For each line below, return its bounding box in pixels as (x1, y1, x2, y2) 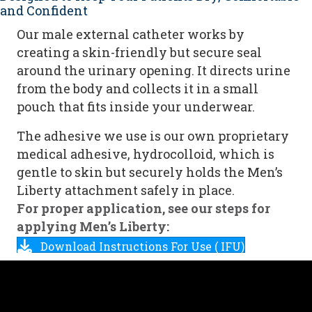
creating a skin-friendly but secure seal (17, 44, 262, 61)
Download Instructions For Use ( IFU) (40, 239, 244, 254)
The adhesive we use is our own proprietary (17, 127, 289, 145)
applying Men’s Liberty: (17, 218, 169, 235)
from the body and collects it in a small (17, 80, 258, 97)
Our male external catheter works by (17, 26, 244, 43)
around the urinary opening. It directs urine (17, 62, 290, 79)
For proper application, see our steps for (17, 200, 270, 217)
